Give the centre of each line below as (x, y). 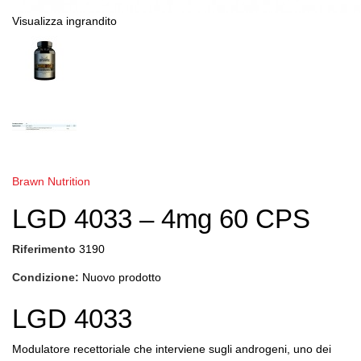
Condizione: (46, 278)
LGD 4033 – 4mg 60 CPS (161, 219)
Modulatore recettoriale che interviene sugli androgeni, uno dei (172, 349)
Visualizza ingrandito (64, 21)
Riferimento (44, 249)
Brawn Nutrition (51, 182)
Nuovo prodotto (122, 278)
